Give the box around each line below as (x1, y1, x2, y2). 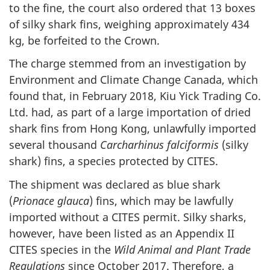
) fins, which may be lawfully (89, 193, 233, 208)
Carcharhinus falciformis (100, 137, 219, 152)
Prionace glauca (13, 193, 89, 208)
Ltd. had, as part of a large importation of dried (9, 105, 251, 119)
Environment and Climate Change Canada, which (9, 72, 258, 87)
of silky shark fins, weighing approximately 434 (9, 16, 250, 31)
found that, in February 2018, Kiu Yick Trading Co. (9, 89, 261, 103)
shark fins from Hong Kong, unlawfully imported (9, 121, 256, 136)
